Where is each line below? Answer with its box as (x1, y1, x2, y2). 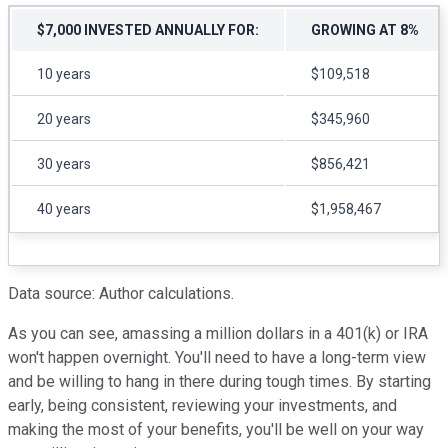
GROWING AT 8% (311, 21, 419, 38)
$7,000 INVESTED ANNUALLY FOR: (37, 21, 259, 38)
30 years (37, 155, 91, 172)
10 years (37, 65, 91, 82)
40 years (37, 200, 91, 217)
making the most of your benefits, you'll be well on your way (8, 419, 424, 439)
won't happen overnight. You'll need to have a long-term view (8, 347, 426, 367)
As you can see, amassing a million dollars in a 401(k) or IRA (8, 323, 428, 343)
